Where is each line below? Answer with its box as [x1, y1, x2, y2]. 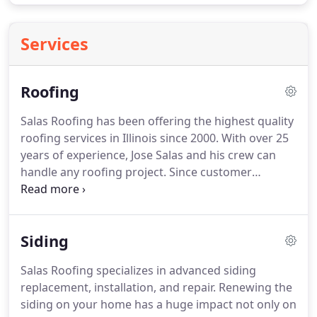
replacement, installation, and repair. [21, 279, 216, 295]
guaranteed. [21, 198, 86, 214]
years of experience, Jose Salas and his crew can [21, 147, 276, 163]
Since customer [166, 164, 252, 180]
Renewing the [216, 279, 292, 295]
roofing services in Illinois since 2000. [21, 130, 219, 146]
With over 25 [219, 130, 289, 146]
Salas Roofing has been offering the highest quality [21, 113, 294, 129]
